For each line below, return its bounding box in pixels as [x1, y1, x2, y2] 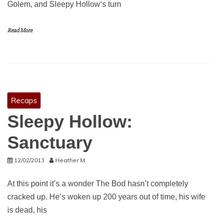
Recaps [11, 95, 37, 105]
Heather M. [55, 156, 87, 164]
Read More [7, 27, 32, 34]
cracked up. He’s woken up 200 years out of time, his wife [7, 193, 205, 201]
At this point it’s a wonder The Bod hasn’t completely [7, 179, 188, 188]
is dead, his [7, 206, 47, 214]
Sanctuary [7, 132, 92, 153]
